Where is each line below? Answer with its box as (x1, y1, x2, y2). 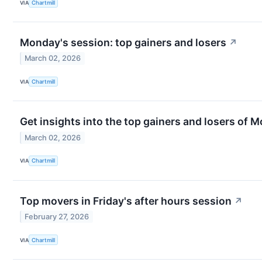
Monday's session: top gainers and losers (20, 36, 226, 49)
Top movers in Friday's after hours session (20, 194, 232, 207)
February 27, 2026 (25, 212, 89, 222)
